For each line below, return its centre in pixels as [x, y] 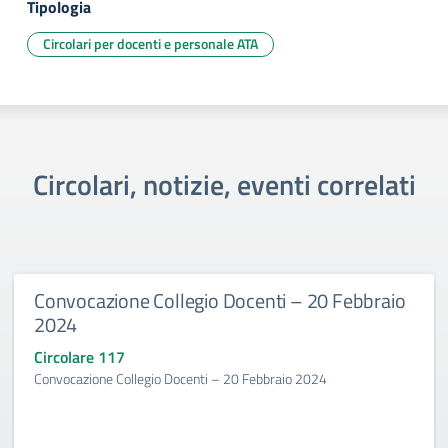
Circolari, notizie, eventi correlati [224, 184]
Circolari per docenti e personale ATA [150, 43]
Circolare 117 [79, 357]
